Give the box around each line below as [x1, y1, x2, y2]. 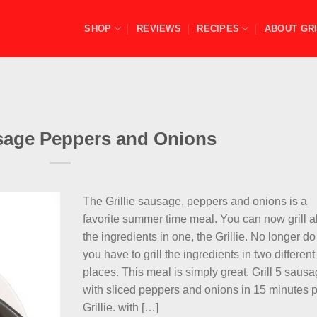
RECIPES [197, 23, 240, 34]
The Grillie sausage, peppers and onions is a [83, 195, 308, 207]
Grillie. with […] [83, 301, 159, 313]
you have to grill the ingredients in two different [83, 248, 316, 260]
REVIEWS [137, 23, 181, 34]
